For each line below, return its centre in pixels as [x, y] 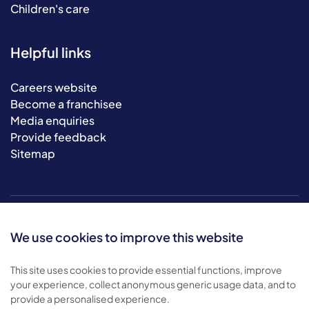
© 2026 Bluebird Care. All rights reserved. [119, 292]
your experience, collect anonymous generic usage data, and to [153, 284]
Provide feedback [58, 137]
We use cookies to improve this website [127, 237]
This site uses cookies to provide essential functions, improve [146, 270]
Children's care [50, 9]
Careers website [54, 88]
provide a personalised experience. [90, 299]
